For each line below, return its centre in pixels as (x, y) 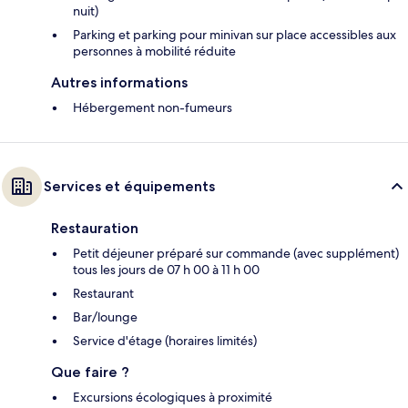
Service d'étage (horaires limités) (165, 340)
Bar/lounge (105, 316)
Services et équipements (129, 186)
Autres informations (119, 82)
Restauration (95, 228)
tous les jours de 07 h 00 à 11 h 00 (166, 269)
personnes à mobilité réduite (154, 51)
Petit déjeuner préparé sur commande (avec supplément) (236, 253)
